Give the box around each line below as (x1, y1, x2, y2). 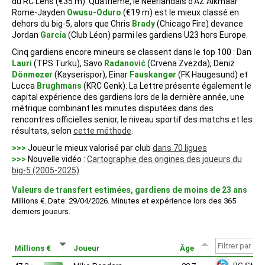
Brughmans (37, 80, 82, 91)
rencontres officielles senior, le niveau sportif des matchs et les (12, 114, 253, 124)
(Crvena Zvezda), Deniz (146, 58, 235, 68)
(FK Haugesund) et (176, 69, 248, 79)
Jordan (12, 30, 40, 40)
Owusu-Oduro (67, 7, 121, 17)
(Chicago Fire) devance (155, 18, 243, 28)
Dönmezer (12, 69, 53, 79)
